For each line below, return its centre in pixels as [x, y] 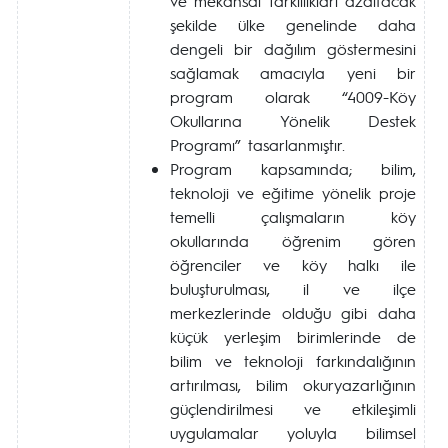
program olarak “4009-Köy [293, 96]
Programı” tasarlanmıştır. [257, 144]
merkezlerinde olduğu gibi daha [293, 312]
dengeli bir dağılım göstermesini [293, 48]
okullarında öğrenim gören [293, 240]
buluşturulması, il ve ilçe [293, 288]
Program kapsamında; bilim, [293, 168]
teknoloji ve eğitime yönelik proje [293, 192]
